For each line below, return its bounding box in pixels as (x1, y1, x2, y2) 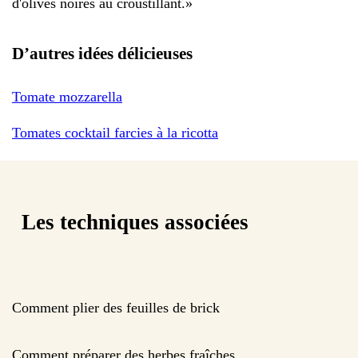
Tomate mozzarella (12, 88, 122, 105)
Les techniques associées (22, 210, 249, 235)
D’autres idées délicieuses (12, 43, 193, 63)
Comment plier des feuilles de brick (12, 299, 220, 316)
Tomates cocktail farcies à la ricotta (12, 124, 218, 141)
